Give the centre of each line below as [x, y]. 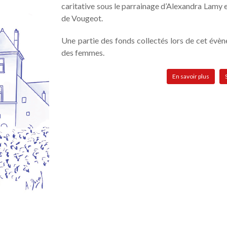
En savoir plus [191, 76]
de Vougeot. [82, 18]
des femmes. [83, 52]
